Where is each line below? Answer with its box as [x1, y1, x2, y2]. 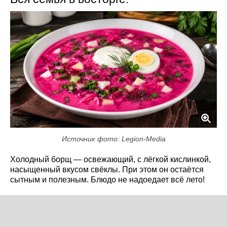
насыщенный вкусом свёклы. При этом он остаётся [10, 165, 204, 174]
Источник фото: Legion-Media [61, 134, 166, 143]
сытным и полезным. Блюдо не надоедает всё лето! [10, 175, 205, 184]
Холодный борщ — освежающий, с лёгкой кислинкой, [10, 155, 211, 164]
